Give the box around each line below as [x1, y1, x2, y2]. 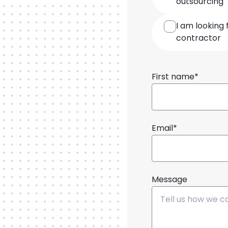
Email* [151, 122, 177, 135]
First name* [151, 71, 198, 84]
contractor [176, 32, 221, 45]
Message [151, 174, 187, 187]
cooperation [151, 2, 202, 15]
